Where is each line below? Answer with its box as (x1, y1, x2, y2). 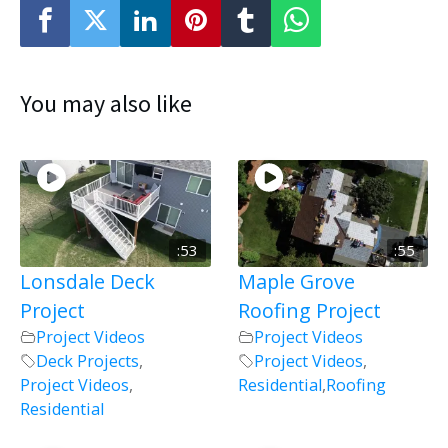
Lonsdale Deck (20, 267, 155, 295)
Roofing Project (237, 296, 381, 324)
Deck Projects (36, 349, 139, 372)
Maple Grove (237, 267, 355, 295)
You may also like (20, 87, 192, 119)
